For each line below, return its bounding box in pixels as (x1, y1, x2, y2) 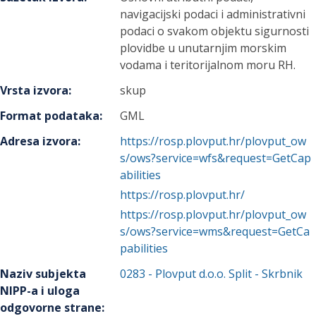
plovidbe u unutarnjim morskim (120, 40, 287, 56)
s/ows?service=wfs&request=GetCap (120, 150, 312, 166)
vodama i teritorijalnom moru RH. (120, 57, 296, 73)
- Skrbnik (252, 266, 303, 281)
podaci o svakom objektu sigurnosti (120, 23, 310, 39)
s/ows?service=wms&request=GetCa (120, 224, 310, 239)
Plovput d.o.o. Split (155, 266, 253, 281)
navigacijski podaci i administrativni (120, 6, 306, 22)
